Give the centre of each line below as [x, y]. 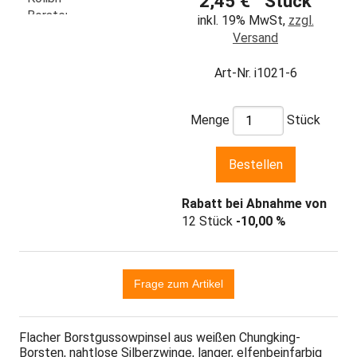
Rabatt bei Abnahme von [254, 204]
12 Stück [209, 222]
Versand [255, 37]
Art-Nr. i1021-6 [255, 73]
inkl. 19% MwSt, [243, 20]
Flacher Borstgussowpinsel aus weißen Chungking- [160, 338]
